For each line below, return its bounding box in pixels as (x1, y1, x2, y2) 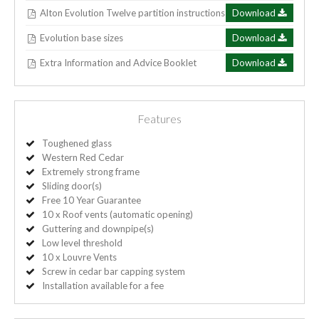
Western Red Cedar (42, 152, 124, 164)
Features (137, 112, 182, 126)
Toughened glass (42, 137, 112, 150)
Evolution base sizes (40, 31, 124, 43)
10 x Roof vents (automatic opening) (42, 209, 193, 221)
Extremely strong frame (42, 166, 140, 178)
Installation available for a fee (42, 280, 164, 292)
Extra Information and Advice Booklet (40, 56, 197, 68)
